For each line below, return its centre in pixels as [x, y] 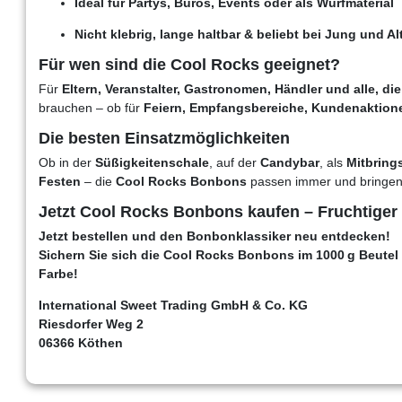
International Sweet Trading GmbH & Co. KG [173, 305]
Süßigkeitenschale [152, 162]
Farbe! [58, 273]
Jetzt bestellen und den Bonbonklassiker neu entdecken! [214, 236]
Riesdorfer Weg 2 [91, 323]
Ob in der [67, 162]
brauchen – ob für [91, 107]
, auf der [235, 162]
